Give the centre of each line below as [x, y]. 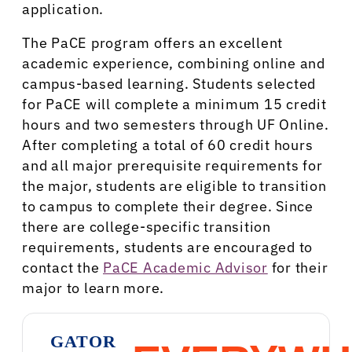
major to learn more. [93, 288]
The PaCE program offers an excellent [152, 43]
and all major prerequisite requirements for [172, 166]
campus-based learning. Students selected [169, 84]
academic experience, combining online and [174, 64]
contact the [62, 268]
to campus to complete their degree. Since [168, 207]
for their [298, 268]
